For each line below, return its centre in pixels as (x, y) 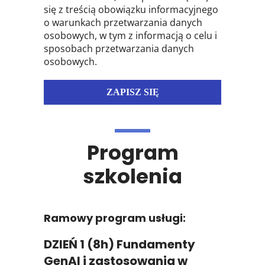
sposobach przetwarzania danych (119, 49)
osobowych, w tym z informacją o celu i (130, 36)
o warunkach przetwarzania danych (123, 23)
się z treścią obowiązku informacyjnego (131, 10)
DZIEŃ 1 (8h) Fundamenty (119, 245)
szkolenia (132, 177)
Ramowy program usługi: (115, 218)
